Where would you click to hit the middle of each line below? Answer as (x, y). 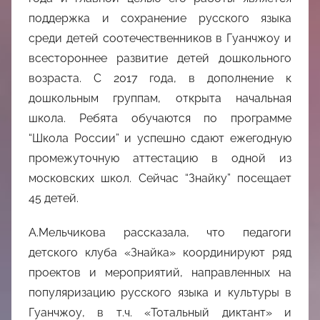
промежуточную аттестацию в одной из (160, 159)
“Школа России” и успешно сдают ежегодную (160, 139)
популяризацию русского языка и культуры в (160, 293)
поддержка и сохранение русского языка (160, 19)
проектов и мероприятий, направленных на (160, 273)
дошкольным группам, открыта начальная (160, 99)
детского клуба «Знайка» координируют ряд (160, 253)
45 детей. (54, 199)
